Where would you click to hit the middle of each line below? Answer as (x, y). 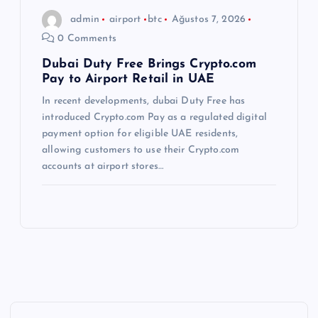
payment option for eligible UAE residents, (140, 133)
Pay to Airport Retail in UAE (128, 79)
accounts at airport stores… (103, 166)
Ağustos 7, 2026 (208, 20)
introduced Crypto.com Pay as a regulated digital (154, 117)
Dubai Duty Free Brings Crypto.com (149, 64)
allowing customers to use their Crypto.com (141, 150)
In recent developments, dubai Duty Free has (144, 101)
